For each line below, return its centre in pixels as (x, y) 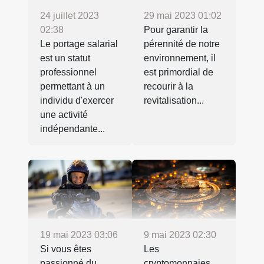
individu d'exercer (77, 100)
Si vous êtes (66, 249)
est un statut (65, 58)
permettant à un (72, 86)
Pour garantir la (176, 29)
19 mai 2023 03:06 (79, 235)
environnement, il (180, 58)
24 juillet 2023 (70, 15)
